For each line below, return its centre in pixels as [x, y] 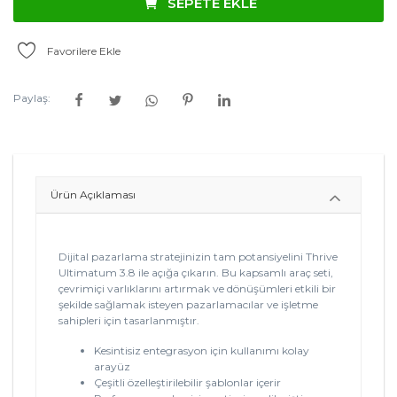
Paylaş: [32, 98]
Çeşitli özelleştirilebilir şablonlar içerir [187, 383]
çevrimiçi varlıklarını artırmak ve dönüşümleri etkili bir [197, 289]
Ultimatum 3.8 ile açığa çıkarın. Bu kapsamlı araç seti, [196, 273]
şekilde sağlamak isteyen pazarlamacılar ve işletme [188, 305]
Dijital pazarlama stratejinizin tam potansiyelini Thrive [198, 257]
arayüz [112, 367]
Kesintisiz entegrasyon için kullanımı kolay [202, 351]
